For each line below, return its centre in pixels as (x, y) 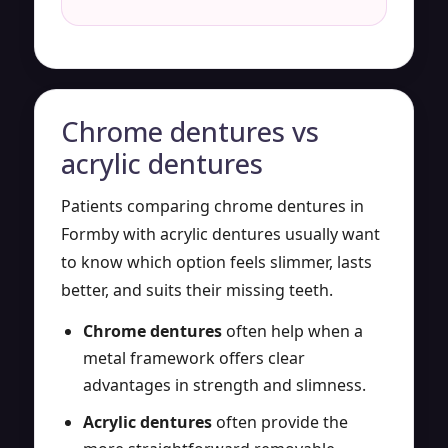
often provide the (280, 421)
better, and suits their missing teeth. (197, 289)
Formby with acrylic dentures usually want (220, 233)
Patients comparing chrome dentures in (212, 205)
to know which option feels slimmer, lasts (216, 261)
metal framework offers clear (194, 357)
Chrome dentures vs (190, 131)
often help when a (292, 330)
